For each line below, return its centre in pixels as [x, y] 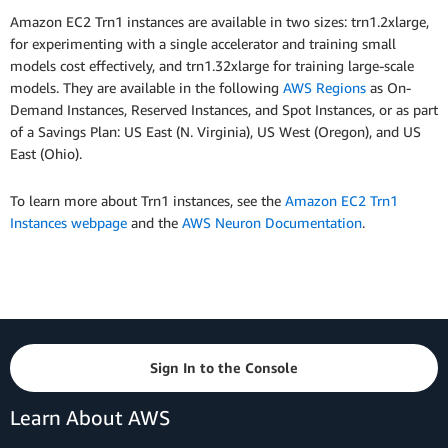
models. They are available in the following [146, 88]
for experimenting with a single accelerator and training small [203, 44]
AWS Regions [324, 88]
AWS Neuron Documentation [272, 223]
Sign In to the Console [224, 367]
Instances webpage [68, 223]
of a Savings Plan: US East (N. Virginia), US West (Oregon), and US [215, 132]
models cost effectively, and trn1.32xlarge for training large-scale [212, 66]
